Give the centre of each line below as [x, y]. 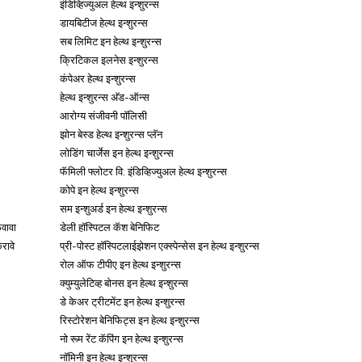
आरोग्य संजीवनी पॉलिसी [103, 116]
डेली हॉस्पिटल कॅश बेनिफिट [109, 227]
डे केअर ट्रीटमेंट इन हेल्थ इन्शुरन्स [122, 301]
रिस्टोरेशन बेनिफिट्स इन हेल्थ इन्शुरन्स [130, 320]
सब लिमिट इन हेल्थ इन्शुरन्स [111, 41]
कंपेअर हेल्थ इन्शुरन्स [98, 78]
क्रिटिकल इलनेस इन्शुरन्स [109, 60]
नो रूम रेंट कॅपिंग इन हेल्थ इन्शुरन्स [122, 339]
